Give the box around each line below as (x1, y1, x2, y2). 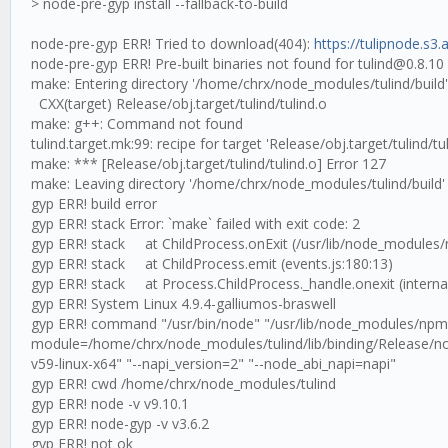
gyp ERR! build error (31, 194, 161, 213)
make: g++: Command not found (31, 114, 243, 133)
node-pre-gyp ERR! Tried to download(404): (31, 34, 314, 53)
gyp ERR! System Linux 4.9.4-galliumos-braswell (31, 294, 336, 313)
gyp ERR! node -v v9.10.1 (31, 394, 189, 413)
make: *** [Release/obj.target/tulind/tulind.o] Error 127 (31, 154, 386, 173)
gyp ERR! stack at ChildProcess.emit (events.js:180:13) (31, 254, 393, 273)
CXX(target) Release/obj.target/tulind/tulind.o (31, 94, 327, 113)
